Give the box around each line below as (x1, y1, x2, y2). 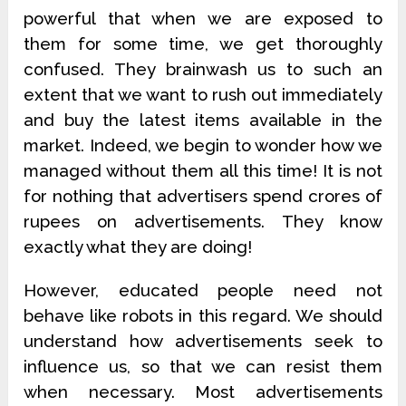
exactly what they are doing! (24, 237, 253, 257)
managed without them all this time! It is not (24, 160, 382, 181)
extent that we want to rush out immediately (24, 84, 382, 105)
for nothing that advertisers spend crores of (24, 186, 382, 207)
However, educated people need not (24, 280, 382, 301)
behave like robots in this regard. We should (24, 305, 382, 326)
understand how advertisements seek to (24, 331, 382, 352)
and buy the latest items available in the (24, 110, 382, 130)
